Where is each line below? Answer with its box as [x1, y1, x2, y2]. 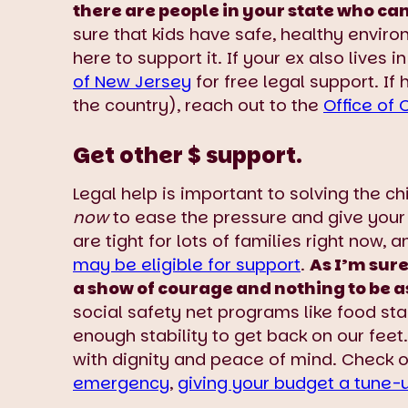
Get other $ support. [73, 139, 302, 170]
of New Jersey [73, 69, 191, 93]
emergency [73, 371, 169, 394]
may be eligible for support [73, 252, 301, 276]
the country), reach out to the [73, 93, 323, 117]
